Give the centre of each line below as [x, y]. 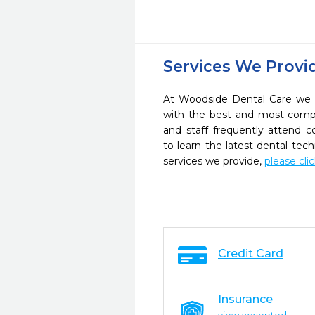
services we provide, [214, 161]
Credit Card [251, 253]
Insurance [245, 299]
